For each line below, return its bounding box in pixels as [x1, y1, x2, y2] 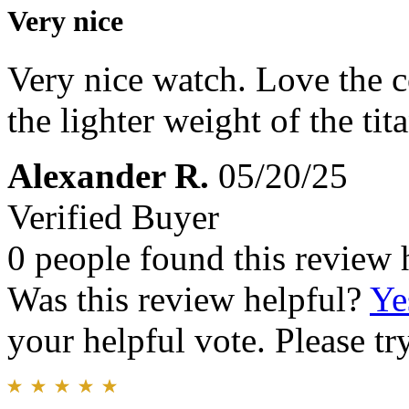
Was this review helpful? [7, 279, 370, 320]
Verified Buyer [7, 197, 219, 237]
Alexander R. [7, 156, 209, 196]
